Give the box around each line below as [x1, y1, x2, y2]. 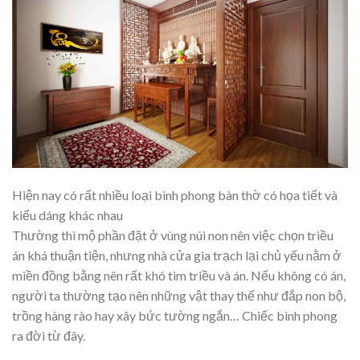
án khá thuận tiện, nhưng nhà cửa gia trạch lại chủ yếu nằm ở [12, 247, 342, 264]
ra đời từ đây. [12, 328, 85, 344]
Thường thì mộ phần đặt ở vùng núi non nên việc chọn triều [12, 227, 333, 243]
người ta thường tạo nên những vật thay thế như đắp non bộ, [12, 288, 346, 304]
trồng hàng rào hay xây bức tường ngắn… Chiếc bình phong [12, 308, 337, 324]
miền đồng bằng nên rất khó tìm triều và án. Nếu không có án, [12, 268, 346, 284]
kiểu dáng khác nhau [12, 207, 123, 223]
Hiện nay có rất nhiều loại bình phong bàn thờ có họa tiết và [12, 187, 337, 203]
